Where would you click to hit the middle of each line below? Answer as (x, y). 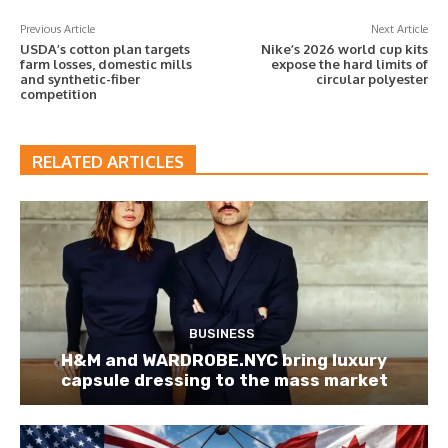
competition (58, 93)
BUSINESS (221, 333)
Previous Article (57, 28)
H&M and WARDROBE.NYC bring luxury (224, 359)
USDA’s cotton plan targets (105, 48)
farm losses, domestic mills (106, 63)
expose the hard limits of (349, 63)
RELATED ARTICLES (108, 161)
